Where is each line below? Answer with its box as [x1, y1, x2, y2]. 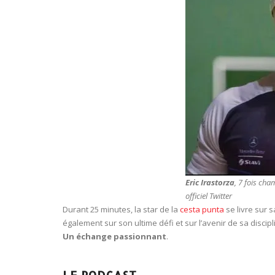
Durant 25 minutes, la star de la [63, 204, 180, 215]
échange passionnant [76, 231, 166, 242]
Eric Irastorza [185, 177, 234, 188]
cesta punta [180, 204, 224, 215]
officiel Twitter [185, 190, 232, 201]
